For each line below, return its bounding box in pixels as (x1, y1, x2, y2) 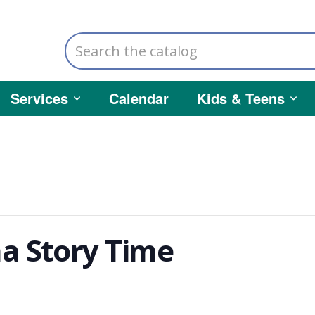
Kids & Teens (197, 88, 285, 108)
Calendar (109, 88, 169, 108)
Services (11, 88, 68, 108)
